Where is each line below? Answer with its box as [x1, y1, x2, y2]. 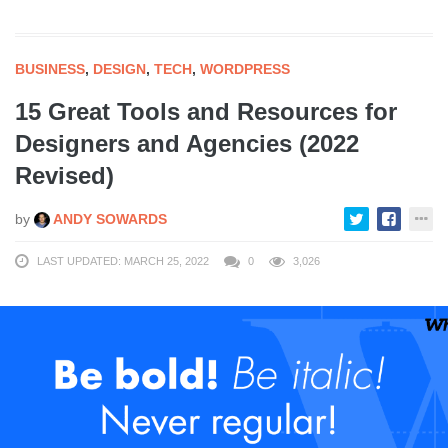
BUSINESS [15, 60, 85, 77]
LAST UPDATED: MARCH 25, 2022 [37, 254, 209, 267]
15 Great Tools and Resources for [15, 97, 397, 125]
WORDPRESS [200, 60, 290, 77]
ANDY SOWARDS [50, 210, 167, 227]
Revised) [15, 161, 114, 189]
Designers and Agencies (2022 [15, 129, 359, 157]
